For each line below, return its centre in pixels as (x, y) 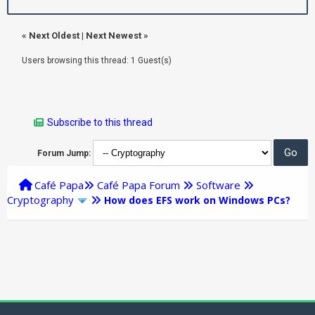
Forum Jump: (64, 153)
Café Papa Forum (139, 185)
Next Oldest (54, 35)
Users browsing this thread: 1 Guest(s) (97, 60)
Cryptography (40, 199)
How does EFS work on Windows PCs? (197, 200)
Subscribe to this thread (100, 122)
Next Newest (114, 35)
